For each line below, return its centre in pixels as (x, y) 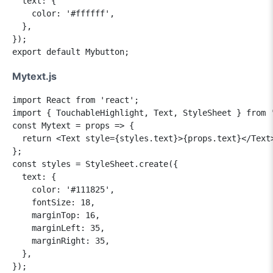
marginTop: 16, (56, 215)
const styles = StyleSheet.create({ (95, 164)
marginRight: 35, (61, 240)
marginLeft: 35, (58, 228)
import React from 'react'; (76, 100)
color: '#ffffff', (63, 13)
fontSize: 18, (54, 202)
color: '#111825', (63, 189)
